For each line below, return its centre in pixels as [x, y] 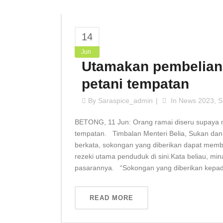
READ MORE [111, 198]
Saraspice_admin [125, 101]
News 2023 [196, 101]
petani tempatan [135, 84]
